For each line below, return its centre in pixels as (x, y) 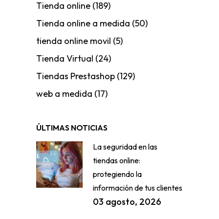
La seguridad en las (125, 147)
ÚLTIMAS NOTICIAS (72, 128)
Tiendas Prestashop (76, 76)
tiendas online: (117, 161)
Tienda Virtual (65, 59)
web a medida (64, 94)
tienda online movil (74, 41)
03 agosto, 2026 (127, 202)
